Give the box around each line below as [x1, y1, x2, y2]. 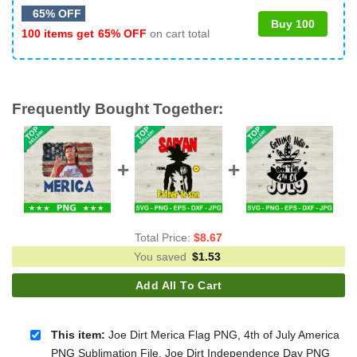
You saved [134, 250, 190, 264]
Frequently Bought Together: [12, 100, 223, 117]
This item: [50, 328, 105, 341]
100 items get [22, 26, 97, 40]
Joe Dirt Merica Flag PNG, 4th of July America [104, 328, 339, 341]
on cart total [147, 26, 210, 40]
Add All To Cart [135, 279, 222, 292]
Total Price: [135, 231, 194, 245]
